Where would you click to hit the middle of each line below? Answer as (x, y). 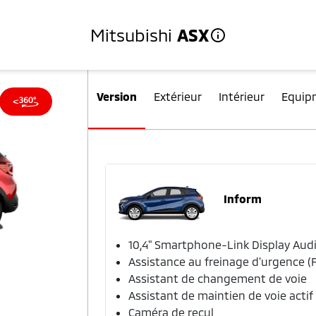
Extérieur (178, 96)
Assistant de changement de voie (218, 278)
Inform (243, 199)
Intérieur (242, 96)
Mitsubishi (133, 35)
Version (117, 96)
